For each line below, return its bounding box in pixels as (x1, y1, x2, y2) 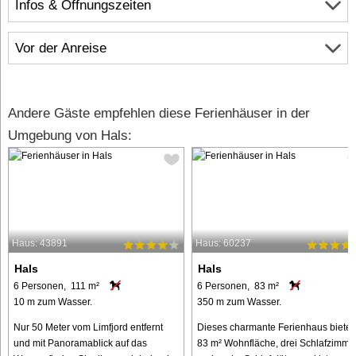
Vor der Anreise (15, 41, 106, 56)
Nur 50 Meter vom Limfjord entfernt (14, 321, 163, 333)
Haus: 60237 (195, 238, 251, 250)
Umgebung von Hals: (8, 128, 132, 144)
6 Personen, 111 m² (14, 280, 99, 292)
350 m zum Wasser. (196, 296, 281, 308)
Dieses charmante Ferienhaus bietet (196, 321, 354, 333)
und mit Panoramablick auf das (14, 337, 147, 349)
